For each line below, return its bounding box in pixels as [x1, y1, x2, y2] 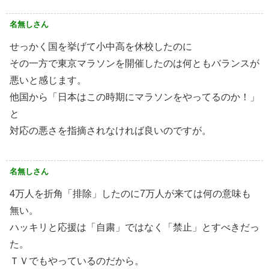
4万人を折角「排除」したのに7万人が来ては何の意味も [10, 189, 251, 199]
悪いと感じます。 [10, 75, 86, 86]
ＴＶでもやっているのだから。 [10, 256, 144, 267]
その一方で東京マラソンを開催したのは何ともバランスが [10, 58, 259, 69]
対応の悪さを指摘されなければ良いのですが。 [10, 125, 211, 136]
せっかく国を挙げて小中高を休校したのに [10, 41, 192, 52]
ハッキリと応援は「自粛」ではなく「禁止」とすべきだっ [10, 222, 259, 233]
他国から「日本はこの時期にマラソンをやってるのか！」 [10, 92, 259, 103]
